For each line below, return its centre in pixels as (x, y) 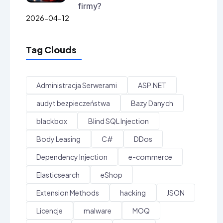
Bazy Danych (152, 103)
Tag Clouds (51, 49)
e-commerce (150, 157)
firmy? (90, 6)
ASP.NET (152, 85)
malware (98, 210)
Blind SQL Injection (118, 121)
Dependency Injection (72, 157)
